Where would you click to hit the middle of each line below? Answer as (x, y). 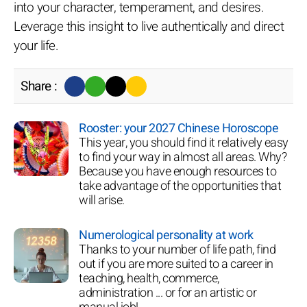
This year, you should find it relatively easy (184, 143)
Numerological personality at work (166, 235)
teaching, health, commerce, (149, 278)
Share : (39, 86)
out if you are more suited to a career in (176, 264)
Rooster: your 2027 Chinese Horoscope (179, 128)
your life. (36, 46)
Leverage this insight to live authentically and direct (149, 26)
